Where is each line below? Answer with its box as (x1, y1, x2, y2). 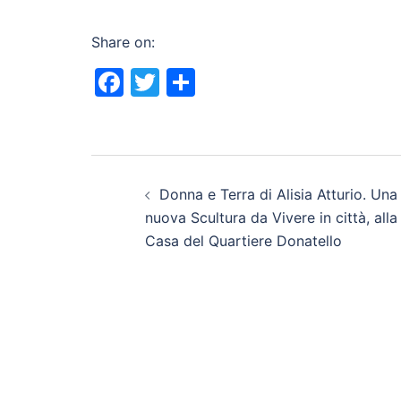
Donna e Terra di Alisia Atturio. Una (159, 185, 397, 204)
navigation (90, 193, 262, 235)
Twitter (159, 64, 256, 100)
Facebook (124, 64, 257, 100)
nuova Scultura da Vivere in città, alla (145, 209, 397, 227)
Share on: (91, 33, 155, 52)
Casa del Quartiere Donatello (145, 232, 342, 251)
